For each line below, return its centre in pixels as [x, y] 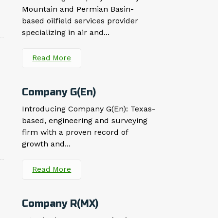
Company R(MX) [60, 204]
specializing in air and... [66, 33]
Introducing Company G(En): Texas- [89, 109]
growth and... [46, 144]
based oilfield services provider [80, 21]
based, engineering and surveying [85, 121]
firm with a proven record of [75, 132]
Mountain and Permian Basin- [78, 9]
